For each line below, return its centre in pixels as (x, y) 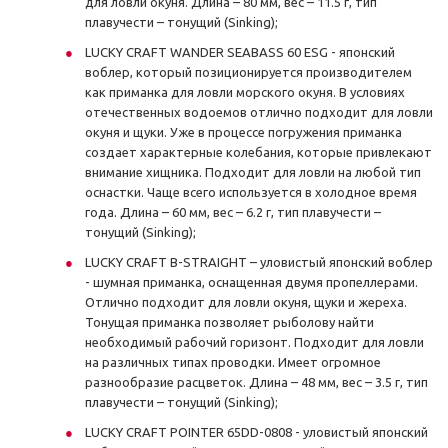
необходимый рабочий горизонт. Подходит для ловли (254, 342)
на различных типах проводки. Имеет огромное (233, 362)
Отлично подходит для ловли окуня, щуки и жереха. (246, 302)
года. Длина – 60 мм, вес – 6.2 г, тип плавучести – (233, 212)
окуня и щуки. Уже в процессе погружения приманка (243, 132)
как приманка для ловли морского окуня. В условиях (245, 92)
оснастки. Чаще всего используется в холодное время (251, 192)
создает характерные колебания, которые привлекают (258, 152)
